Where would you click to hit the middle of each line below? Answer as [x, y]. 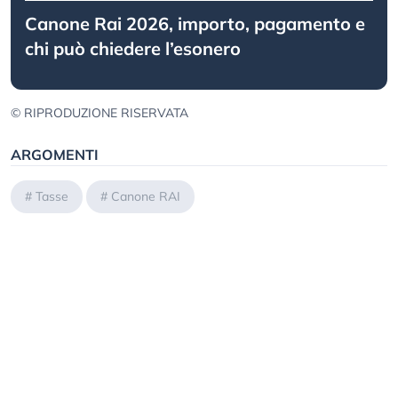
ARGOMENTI [55, 155]
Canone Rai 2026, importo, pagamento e [195, 24]
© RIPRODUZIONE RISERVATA [99, 113]
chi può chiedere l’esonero [133, 49]
